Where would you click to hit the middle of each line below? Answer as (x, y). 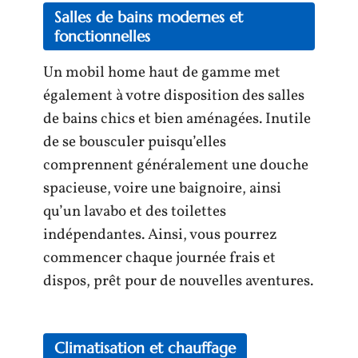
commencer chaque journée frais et (159, 258)
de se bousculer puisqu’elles (135, 142)
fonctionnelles (102, 36)
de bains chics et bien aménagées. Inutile (177, 119)
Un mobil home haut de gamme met (162, 72)
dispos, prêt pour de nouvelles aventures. (178, 281)
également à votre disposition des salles (174, 95)
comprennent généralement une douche (176, 165)
